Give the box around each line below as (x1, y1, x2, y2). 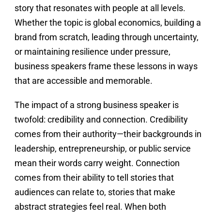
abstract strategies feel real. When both (14, 201, 166, 212)
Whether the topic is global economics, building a (14, 17, 201, 28)
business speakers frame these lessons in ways (14, 61, 198, 72)
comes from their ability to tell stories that (14, 172, 174, 183)
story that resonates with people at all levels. (14, 3, 186, 14)
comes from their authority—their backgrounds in (14, 129, 201, 139)
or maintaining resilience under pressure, (14, 46, 170, 57)
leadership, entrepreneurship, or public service (14, 143, 191, 154)
